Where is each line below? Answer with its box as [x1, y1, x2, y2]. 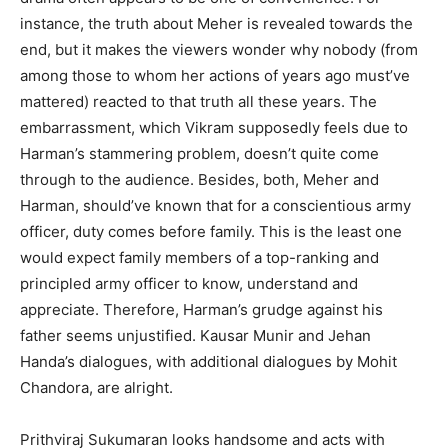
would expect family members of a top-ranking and [20, 247, 379, 267]
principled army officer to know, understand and [20, 273, 358, 293]
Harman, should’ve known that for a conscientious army [20, 195, 411, 215]
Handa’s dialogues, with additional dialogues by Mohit [20, 351, 397, 371]
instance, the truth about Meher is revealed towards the [20, 13, 413, 33]
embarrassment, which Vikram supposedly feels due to [20, 117, 408, 137]
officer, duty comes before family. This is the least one [20, 221, 402, 241]
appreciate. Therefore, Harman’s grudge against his [20, 299, 383, 319]
